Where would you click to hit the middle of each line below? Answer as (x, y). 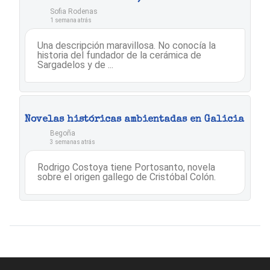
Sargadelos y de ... (75, 65)
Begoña (63, 133)
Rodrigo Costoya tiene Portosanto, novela (126, 168)
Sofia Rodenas (74, 12)
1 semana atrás (71, 20)
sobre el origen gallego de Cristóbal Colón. (127, 177)
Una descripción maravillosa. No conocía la (127, 46)
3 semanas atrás (73, 142)
